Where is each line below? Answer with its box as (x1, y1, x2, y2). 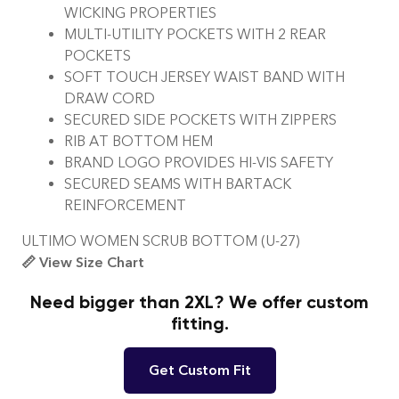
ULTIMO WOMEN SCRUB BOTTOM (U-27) (21, 232, 299, 249)
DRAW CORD (64, 89, 155, 107)
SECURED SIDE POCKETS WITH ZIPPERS (64, 110, 337, 128)
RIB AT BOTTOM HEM (64, 132, 213, 150)
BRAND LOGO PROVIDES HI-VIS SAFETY (64, 153, 333, 171)
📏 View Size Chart (21, 253, 144, 271)
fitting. (170, 312, 229, 334)
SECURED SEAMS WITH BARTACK (64, 175, 291, 192)
